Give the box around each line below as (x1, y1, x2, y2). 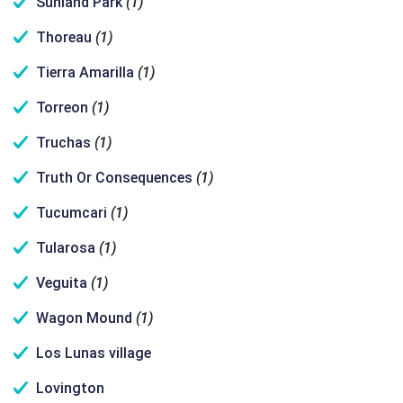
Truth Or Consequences (36, 169, 193, 186)
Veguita (36, 274, 87, 291)
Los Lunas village (36, 345, 151, 362)
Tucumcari (36, 204, 107, 221)
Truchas (36, 134, 91, 151)
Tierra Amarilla (36, 64, 134, 81)
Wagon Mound (36, 309, 132, 327)
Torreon (36, 99, 88, 116)
